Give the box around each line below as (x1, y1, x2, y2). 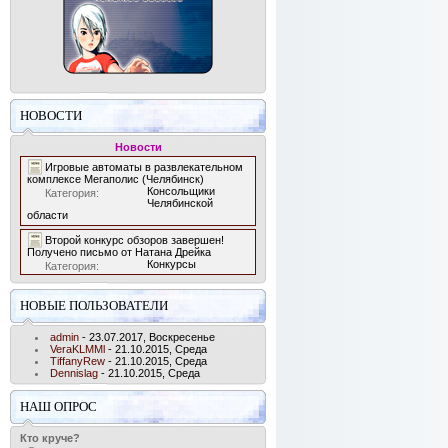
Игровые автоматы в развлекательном (45, 161, 243, 173)
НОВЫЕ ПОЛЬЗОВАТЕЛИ (20, 298, 168, 313)
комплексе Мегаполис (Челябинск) (27, 173, 204, 185)
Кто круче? (20, 432, 80, 444)
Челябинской (147, 197, 213, 209)
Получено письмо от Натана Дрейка (27, 246, 211, 258)
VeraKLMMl (50, 343, 105, 355)
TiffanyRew (50, 355, 105, 367)
